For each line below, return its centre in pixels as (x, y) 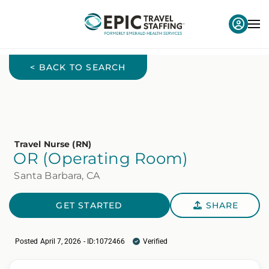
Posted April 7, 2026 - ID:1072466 (71, 241)
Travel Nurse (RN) (53, 144)
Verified (155, 241)
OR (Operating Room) (101, 159)
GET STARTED (89, 205)
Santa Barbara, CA (57, 175)
